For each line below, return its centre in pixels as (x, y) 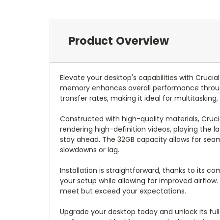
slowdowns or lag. (90, 150)
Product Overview (119, 41)
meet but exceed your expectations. (123, 191)
